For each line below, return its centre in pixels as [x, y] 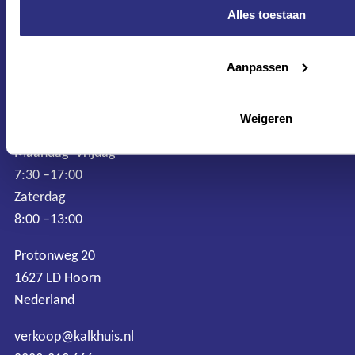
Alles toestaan [266, 14]
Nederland [44, 300]
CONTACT [50, 124]
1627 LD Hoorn [57, 278]
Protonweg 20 [55, 256]
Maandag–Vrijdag [65, 153]
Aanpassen [257, 66]
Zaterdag [40, 197]
